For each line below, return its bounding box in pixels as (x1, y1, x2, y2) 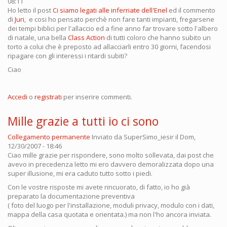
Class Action (68, 32, 105, 42)
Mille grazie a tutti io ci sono (8, 112, 159, 129)
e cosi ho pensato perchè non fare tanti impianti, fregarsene (29, 14, 214, 24)
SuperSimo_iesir (124, 132, 174, 141)
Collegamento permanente (8, 132, 90, 141)
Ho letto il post (8, 5, 53, 15)
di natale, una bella (8, 32, 68, 42)
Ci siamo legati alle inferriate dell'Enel (53, 5, 167, 15)
